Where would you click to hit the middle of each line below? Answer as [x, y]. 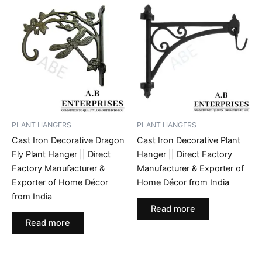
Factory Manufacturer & [58, 168]
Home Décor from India [183, 182]
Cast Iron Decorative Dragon [68, 140]
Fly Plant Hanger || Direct [61, 154]
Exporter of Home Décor [60, 182]
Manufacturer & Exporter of [190, 168]
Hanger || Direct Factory [185, 154]
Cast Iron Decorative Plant [189, 140]
